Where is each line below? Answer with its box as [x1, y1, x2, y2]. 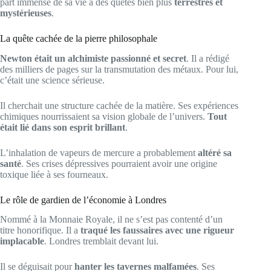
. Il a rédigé [186, 53, 229, 64]
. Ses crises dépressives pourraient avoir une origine [21, 158, 217, 169]
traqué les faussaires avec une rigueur [80, 225, 234, 236]
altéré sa [198, 147, 232, 158]
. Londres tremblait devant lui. [44, 236, 158, 247]
